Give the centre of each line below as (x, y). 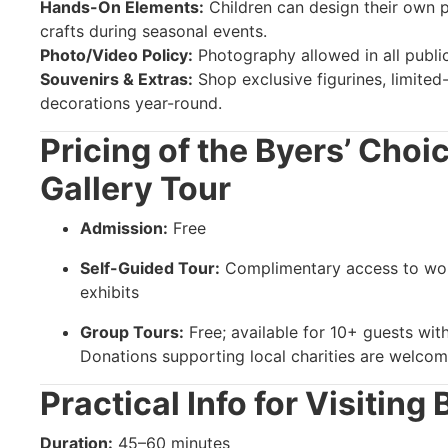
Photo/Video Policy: (116, 54)
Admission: (124, 227)
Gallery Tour (135, 188)
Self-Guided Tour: (150, 267)
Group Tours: (132, 331)
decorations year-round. (131, 102)
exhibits (109, 291)
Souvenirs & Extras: (116, 78)
